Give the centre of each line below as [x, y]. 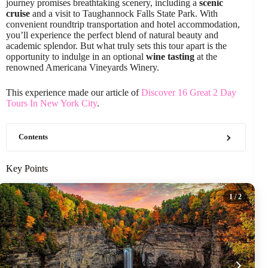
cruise [18, 13]
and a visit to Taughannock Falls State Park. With [124, 13]
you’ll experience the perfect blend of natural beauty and [112, 35]
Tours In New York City [51, 103]
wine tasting [170, 57]
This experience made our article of [74, 92]
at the [206, 57]
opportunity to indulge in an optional [76, 57]
